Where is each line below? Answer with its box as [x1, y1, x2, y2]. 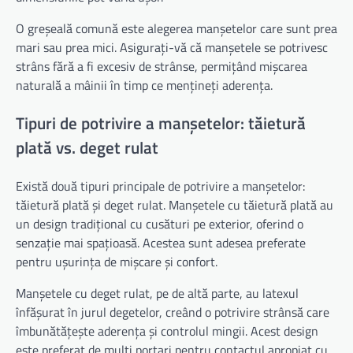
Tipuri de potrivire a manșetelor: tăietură [16, 110, 306, 136]
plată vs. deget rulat [16, 134, 158, 160]
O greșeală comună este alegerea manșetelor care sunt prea [16, 18, 337, 38]
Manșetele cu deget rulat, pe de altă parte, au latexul [16, 283, 299, 303]
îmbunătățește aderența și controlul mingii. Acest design [16, 321, 318, 340]
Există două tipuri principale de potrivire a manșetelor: [16, 176, 305, 195]
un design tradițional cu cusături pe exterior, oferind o [16, 214, 303, 233]
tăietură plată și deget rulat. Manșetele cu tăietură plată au [16, 195, 333, 214]
